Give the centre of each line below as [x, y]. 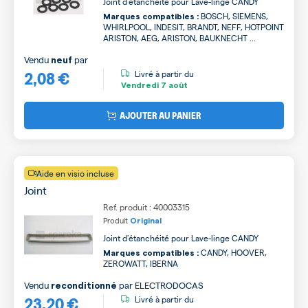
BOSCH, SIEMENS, [233, 15]
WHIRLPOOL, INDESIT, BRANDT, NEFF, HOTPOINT [194, 26]
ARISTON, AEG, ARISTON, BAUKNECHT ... [179, 37]
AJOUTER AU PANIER [161, 115]
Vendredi [140, 86]
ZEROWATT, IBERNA [141, 263]
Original [146, 221]
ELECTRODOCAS [169, 285]
